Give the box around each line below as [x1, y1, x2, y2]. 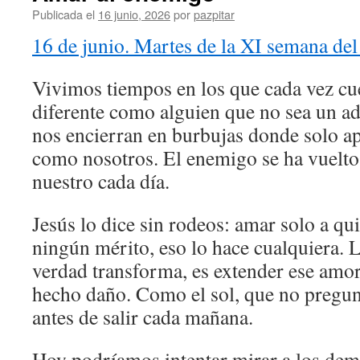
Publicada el [32, 6, 95, 22]
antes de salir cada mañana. [32, 303, 253, 330]
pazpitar [194, 6, 235, 22]
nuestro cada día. [32, 167, 170, 194]
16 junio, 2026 [98, 6, 170, 22]
